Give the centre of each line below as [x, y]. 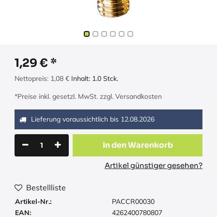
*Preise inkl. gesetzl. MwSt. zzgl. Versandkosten [88, 97]
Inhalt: [82, 79]
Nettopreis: [32, 79]
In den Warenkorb [138, 145]
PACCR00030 [133, 202]
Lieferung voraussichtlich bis [76, 119]
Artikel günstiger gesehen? [154, 166]
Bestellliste [46, 188]
